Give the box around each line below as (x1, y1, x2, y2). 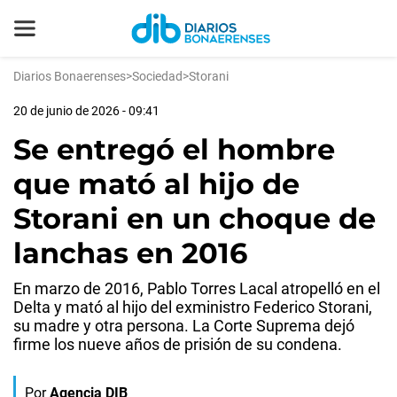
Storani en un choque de (13, 201, 376, 236)
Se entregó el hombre (13, 132, 335, 167)
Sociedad (132, 69, 183, 83)
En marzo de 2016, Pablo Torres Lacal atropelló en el (13, 279, 380, 298)
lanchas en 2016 (13, 236, 247, 270)
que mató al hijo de (13, 167, 300, 201)
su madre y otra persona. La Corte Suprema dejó (13, 316, 354, 335)
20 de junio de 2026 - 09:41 (13, 104, 160, 118)
